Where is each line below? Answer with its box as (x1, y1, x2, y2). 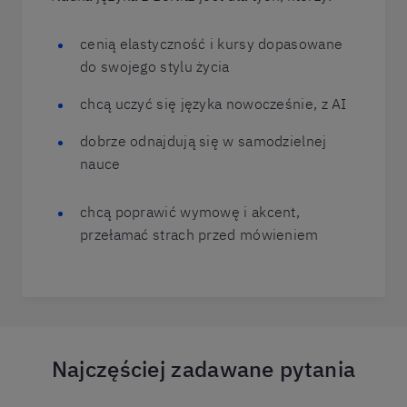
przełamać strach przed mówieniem (80, 225, 319, 243)
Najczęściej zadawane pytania (51, 354, 356, 383)
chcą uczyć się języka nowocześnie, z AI (80, 94, 347, 113)
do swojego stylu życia (80, 57, 230, 75)
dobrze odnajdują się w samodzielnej (80, 132, 327, 150)
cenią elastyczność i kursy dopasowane (80, 35, 343, 53)
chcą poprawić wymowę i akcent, (80, 203, 301, 221)
